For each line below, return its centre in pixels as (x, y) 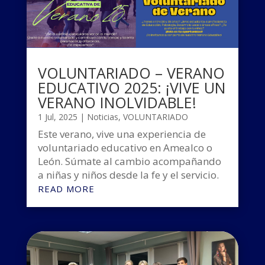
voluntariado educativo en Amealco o (125, 148)
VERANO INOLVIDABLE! (117, 103)
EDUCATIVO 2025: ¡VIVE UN (131, 88)
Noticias (102, 117)
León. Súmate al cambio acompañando (129, 161)
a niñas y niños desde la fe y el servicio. (128, 175)
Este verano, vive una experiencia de (122, 134)
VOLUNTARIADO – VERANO (131, 73)
